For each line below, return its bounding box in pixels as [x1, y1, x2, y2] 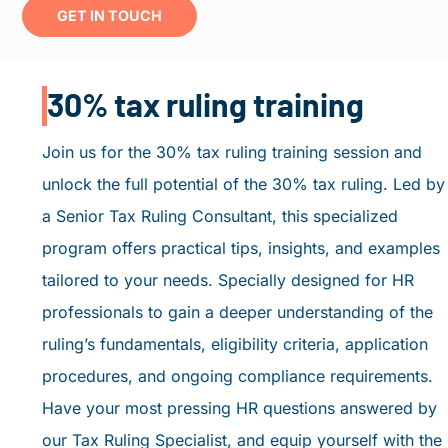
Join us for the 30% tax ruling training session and [42, 141, 423, 162]
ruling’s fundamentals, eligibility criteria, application [42, 333, 429, 354]
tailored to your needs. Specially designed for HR [42, 269, 415, 290]
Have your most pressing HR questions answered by [42, 397, 438, 418]
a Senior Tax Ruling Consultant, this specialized [42, 205, 399, 226]
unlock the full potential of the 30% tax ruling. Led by [42, 173, 446, 194]
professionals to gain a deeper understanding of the [42, 301, 434, 322]
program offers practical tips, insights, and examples [42, 237, 441, 258]
